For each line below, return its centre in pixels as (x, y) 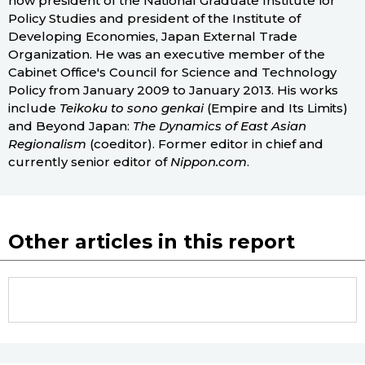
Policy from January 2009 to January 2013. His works (174, 90)
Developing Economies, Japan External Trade (153, 37)
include (34, 108)
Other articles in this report (152, 242)
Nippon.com (208, 162)
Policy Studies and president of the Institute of (154, 19)
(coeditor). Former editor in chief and (204, 144)
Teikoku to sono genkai (131, 108)
